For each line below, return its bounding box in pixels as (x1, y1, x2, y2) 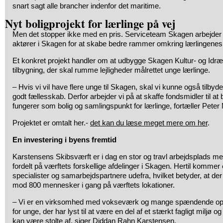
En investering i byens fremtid (12, 135, 116, 144)
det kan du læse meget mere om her (90, 118, 208, 127)
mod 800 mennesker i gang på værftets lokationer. (12, 181, 175, 189)
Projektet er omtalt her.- (12, 118, 90, 127)
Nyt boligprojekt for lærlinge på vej (5, 15, 176, 32)
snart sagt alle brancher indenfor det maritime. (12, 1, 161, 10)
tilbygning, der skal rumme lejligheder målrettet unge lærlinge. (12, 66, 210, 74)
